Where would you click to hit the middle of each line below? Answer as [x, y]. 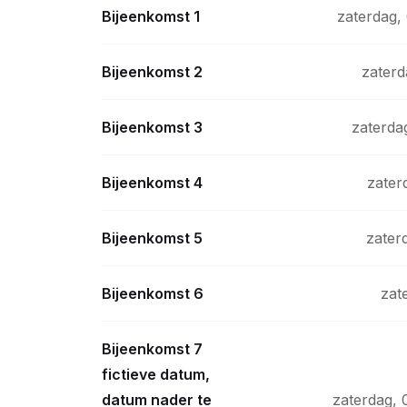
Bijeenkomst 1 [151, 16]
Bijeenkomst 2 [152, 72]
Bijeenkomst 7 [152, 349]
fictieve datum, [156, 374]
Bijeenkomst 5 [152, 238]
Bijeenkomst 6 [153, 293]
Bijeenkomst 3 [152, 127]
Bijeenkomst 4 [152, 183]
